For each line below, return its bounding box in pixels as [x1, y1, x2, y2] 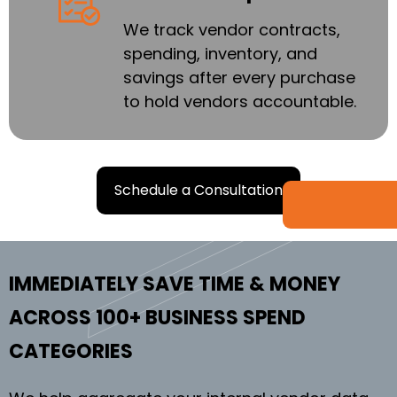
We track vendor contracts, [122, 18, 340, 41]
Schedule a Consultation [114, 179, 283, 200]
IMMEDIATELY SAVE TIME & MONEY [9, 269, 340, 298]
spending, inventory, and [122, 42, 317, 65]
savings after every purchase [122, 66, 355, 89]
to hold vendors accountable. [122, 90, 356, 113]
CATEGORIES [9, 337, 133, 365]
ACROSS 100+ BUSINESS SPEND [9, 303, 306, 331]
